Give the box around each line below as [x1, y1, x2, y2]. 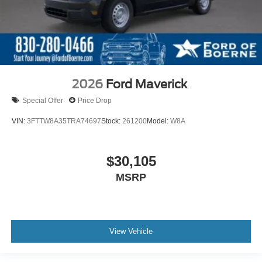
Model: [147, 116, 170, 125]
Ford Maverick [106, 77, 187, 92]
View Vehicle [109, 226, 153, 236]
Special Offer [22, 96, 63, 105]
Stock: [101, 116, 122, 125]
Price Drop [78, 96, 112, 105]
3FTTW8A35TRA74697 [27, 116, 101, 125]
